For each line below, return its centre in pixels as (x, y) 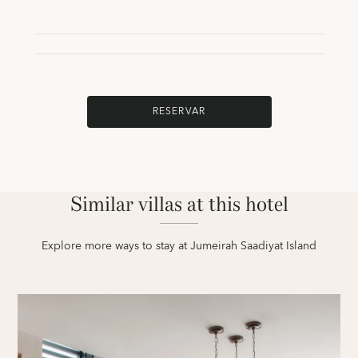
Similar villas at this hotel (179, 205)
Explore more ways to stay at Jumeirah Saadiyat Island (179, 247)
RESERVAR (179, 112)
